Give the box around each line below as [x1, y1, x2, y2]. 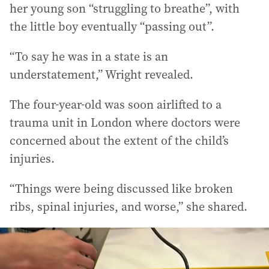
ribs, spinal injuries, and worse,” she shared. [10, 198, 247, 215]
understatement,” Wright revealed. [10, 65, 193, 83]
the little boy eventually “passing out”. [10, 17, 214, 35]
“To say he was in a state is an [10, 47, 168, 65]
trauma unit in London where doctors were [10, 113, 240, 131]
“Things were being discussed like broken [10, 180, 233, 197]
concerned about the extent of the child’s [10, 131, 229, 149]
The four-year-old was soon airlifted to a [10, 95, 222, 113]
